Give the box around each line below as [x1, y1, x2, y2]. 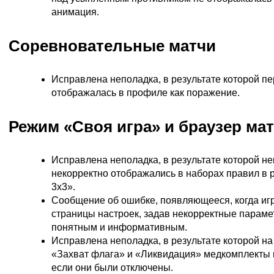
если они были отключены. [51, 262, 173, 273]
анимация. [51, 6, 99, 17]
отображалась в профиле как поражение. [51, 87, 240, 98]
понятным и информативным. [51, 221, 187, 232]
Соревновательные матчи [9, 36, 216, 55]
